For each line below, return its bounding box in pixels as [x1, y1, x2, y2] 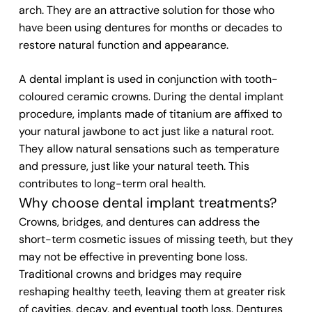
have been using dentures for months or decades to [18, 20, 282, 35]
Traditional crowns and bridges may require [18, 267, 242, 281]
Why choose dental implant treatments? [18, 194, 276, 212]
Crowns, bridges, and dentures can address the [18, 214, 260, 229]
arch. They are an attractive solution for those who [18, 3, 274, 17]
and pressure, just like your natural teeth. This [18, 159, 249, 173]
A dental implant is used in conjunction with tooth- [18, 72, 278, 86]
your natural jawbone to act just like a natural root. [18, 124, 274, 139]
